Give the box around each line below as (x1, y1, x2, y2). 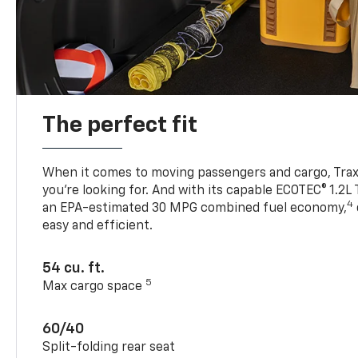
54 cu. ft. (42, 261, 105, 276)
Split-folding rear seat (42, 340, 176, 354)
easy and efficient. (42, 219, 153, 233)
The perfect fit (42, 113, 198, 137)
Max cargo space (42, 280, 146, 293)
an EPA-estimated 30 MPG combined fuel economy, (42, 201, 348, 215)
